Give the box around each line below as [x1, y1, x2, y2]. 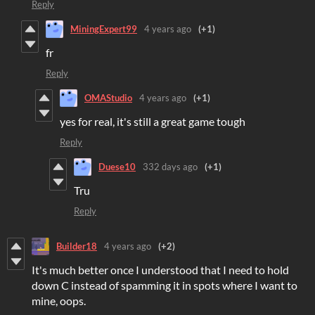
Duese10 [98, 161, 136, 173]
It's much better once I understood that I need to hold [32, 262, 289, 276]
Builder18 [56, 240, 97, 252]
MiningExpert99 [70, 23, 137, 35]
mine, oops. [32, 293, 86, 307]
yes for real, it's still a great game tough [60, 114, 245, 128]
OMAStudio [84, 92, 132, 104]
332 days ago [143, 161, 198, 173]
